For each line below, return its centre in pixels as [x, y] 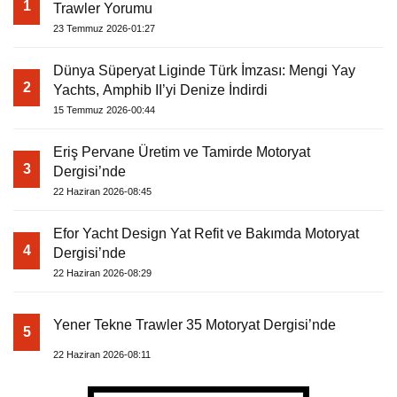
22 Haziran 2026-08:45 [102, 191]
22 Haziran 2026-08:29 [102, 272]
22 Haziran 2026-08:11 [102, 354]
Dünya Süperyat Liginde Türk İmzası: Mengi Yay [204, 70]
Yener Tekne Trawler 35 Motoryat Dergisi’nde [195, 324]
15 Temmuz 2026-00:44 [104, 109]
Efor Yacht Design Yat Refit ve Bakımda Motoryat [206, 233]
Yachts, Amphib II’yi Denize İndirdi [160, 90]
